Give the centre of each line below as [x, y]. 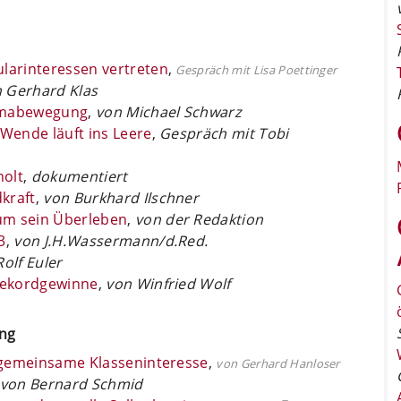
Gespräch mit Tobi [224, 133]
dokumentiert [79, 176]
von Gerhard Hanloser [278, 363]
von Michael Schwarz [169, 111]
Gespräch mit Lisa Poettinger [256, 69]
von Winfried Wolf [168, 283]
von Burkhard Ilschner [121, 197]
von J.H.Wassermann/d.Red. [111, 240]
